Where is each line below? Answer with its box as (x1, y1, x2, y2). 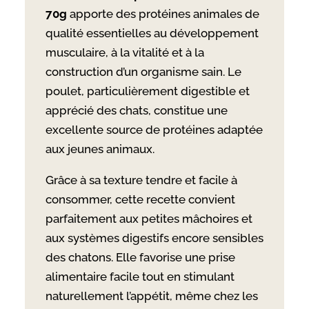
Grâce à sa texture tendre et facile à (45, 172, 237, 187)
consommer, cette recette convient (45, 192, 235, 206)
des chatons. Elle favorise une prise (45, 250, 235, 264)
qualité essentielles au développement (45, 26, 259, 40)
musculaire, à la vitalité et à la (45, 45, 204, 59)
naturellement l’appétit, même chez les (45, 288, 258, 303)
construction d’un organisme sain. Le (45, 64, 241, 79)
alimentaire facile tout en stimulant (45, 269, 235, 283)
